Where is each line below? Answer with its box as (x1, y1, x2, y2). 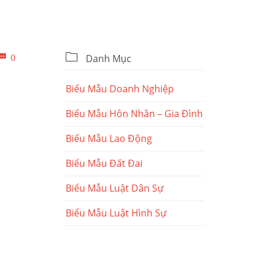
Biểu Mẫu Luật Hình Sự (66, 206, 167, 220)
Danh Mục (83, 52, 131, 66)
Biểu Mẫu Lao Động (66, 132, 152, 146)
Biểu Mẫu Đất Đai (66, 157, 143, 170)
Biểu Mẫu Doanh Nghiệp (66, 82, 174, 96)
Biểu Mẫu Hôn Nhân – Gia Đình (66, 107, 203, 121)
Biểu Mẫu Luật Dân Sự (66, 182, 164, 195)
